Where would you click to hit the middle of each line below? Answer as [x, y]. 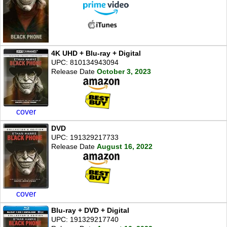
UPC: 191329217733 [85, 138]
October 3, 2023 [124, 71]
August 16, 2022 [125, 147]
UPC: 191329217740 [85, 219]
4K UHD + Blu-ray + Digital [96, 53]
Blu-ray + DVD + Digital [90, 210]
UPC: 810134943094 [85, 62]
